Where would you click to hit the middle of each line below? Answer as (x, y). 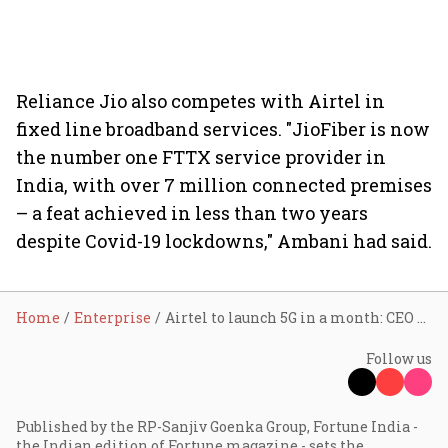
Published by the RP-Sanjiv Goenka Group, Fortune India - (217, 426)
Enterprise (112, 317)
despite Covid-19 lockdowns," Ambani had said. (224, 241)
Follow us (399, 358)
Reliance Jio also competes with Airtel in (200, 101)
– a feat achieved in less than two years (192, 213)
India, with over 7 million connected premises (224, 185)
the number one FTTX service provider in (201, 157)
